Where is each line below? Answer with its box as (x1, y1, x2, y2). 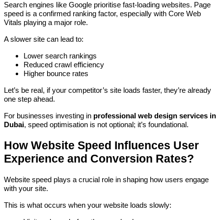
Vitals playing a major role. (4, 18, 88, 27)
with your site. (4, 184, 48, 192)
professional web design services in (93, 111, 216, 120)
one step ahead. (4, 95, 55, 103)
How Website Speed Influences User (4, 138, 199, 152)
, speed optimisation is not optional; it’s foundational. (24, 120, 189, 129)
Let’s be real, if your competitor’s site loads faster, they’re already (4, 86, 211, 94)
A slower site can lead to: (4, 35, 83, 43)
